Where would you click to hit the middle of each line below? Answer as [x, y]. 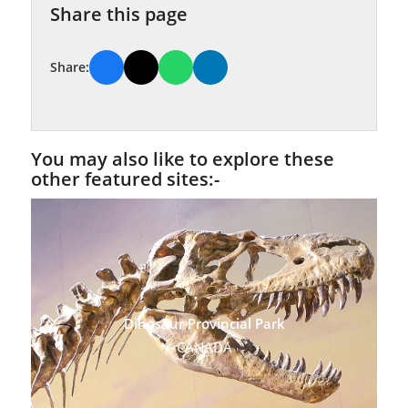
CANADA [204, 347]
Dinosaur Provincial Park [204, 324]
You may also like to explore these [182, 159]
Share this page [118, 15]
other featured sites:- [125, 179]
